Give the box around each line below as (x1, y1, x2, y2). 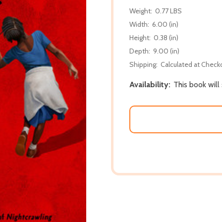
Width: (129, 19, 149, 29)
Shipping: (129, 59, 158, 69)
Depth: (129, 46, 150, 55)
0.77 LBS (155, 6, 182, 15)
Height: (129, 33, 151, 42)
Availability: (129, 79, 170, 89)
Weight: (129, 6, 152, 15)
